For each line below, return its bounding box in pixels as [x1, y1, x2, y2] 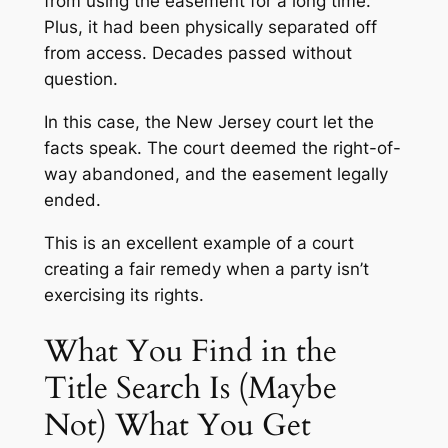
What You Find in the [43, 330, 337, 373]
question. [43, 68, 118, 89]
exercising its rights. [43, 284, 214, 305]
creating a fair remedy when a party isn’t [43, 258, 369, 279]
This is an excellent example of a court [43, 232, 354, 253]
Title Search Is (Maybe [43, 367, 337, 410]
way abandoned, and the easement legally [43, 163, 388, 184]
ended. [43, 189, 101, 210]
